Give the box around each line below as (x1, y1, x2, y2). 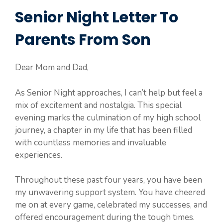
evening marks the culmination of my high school (15, 111, 201, 123)
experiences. (15, 149, 62, 161)
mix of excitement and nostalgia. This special (15, 99, 182, 111)
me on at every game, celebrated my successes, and (15, 199, 207, 211)
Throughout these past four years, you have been (15, 174, 202, 186)
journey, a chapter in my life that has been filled (15, 124, 192, 136)
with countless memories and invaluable (15, 136, 166, 148)
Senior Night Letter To (15, 7, 178, 28)
